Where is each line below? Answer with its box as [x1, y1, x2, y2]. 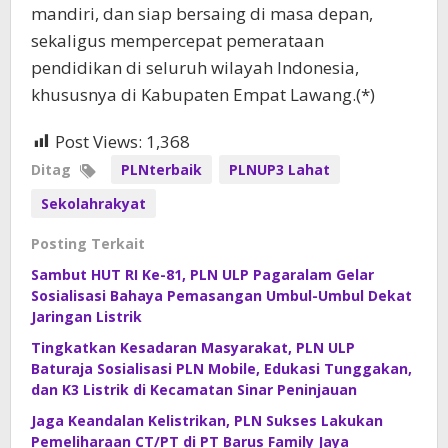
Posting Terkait [31, 233, 145, 253]
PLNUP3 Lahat [229, 159, 330, 179]
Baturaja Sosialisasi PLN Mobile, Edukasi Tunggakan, [31, 358, 412, 378]
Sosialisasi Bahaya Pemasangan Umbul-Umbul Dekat [31, 285, 412, 305]
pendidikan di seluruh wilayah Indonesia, [31, 55, 359, 79]
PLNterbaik [121, 159, 202, 179]
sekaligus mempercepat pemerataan [31, 28, 324, 52]
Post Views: [55, 129, 142, 153]
